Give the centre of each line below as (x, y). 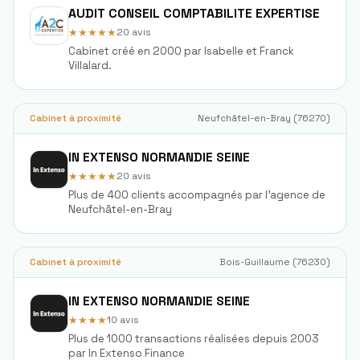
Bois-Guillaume (255, 262)
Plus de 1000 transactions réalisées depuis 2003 (194, 339)
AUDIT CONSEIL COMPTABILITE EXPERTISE (194, 14)
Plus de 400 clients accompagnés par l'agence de (197, 195)
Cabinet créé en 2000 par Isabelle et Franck (181, 51)
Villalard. (90, 65)
